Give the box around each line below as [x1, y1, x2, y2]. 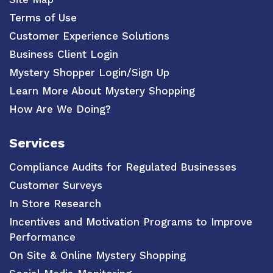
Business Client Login [9, 48, 118, 60]
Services [9, 135, 65, 151]
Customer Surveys [9, 179, 102, 192]
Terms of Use [9, 11, 77, 24]
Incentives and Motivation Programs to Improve [9, 216, 252, 229]
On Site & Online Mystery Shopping [9, 249, 186, 262]
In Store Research [9, 197, 101, 210]
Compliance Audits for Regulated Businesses [9, 161, 236, 174]
